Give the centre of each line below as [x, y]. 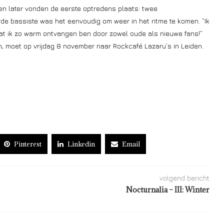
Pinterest [28, 144]
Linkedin [81, 144]
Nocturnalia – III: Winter [167, 190]
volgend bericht [184, 178]
